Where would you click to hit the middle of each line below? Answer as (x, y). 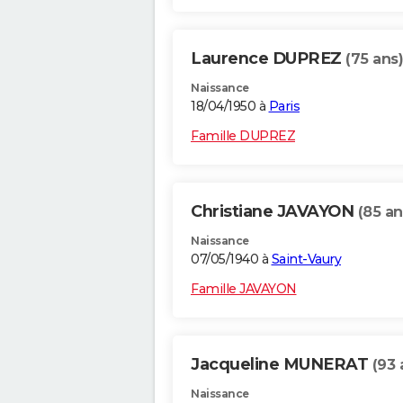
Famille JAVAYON (244, 289)
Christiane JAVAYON (274, 212)
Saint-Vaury (306, 260)
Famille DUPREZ (243, 136)
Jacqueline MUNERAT (282, 365)
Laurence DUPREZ (268, 59)
